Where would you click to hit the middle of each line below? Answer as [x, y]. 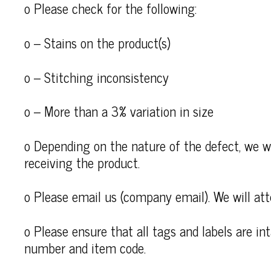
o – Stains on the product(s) [97, 42]
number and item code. [85, 247]
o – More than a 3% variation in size [119, 111]
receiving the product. [82, 162]
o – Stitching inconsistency [96, 77]
